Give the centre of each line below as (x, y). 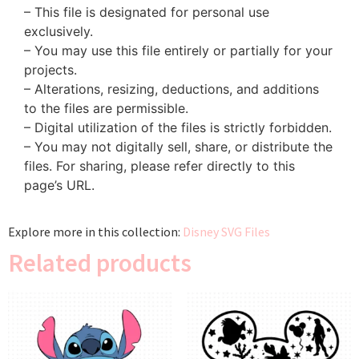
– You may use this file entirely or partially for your (178, 51)
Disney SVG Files (226, 232)
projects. (50, 70)
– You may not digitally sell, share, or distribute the (178, 147)
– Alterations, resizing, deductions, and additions (171, 89)
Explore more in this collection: (95, 232)
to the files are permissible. (106, 109)
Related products (100, 263)
